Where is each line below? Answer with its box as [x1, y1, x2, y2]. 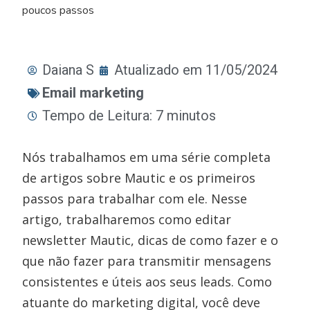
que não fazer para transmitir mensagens [22, 253, 272, 269]
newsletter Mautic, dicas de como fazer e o [22, 232, 279, 248]
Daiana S [42, 62, 95, 78]
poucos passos [22, 3, 95, 18]
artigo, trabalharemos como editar [22, 211, 232, 228]
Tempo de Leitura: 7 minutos [42, 107, 217, 124]
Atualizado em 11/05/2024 [114, 62, 278, 78]
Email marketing [42, 84, 145, 101]
